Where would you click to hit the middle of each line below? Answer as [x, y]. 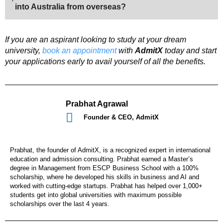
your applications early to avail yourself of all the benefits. [105, 62]
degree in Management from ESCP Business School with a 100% [104, 168]
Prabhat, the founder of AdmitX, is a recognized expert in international [110, 150]
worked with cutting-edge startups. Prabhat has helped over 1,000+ [106, 186]
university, [24, 51]
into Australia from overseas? [70, 7]
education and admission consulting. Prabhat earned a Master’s [102, 159]
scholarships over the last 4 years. [61, 204]
